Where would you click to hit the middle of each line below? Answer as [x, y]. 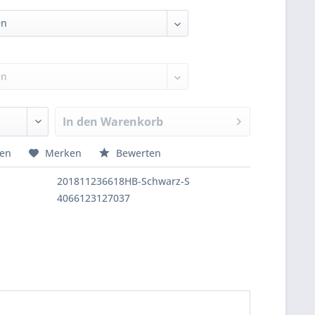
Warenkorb [132, 122]
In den [81, 122]
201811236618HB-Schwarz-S [124, 181]
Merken [64, 153]
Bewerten [137, 153]
